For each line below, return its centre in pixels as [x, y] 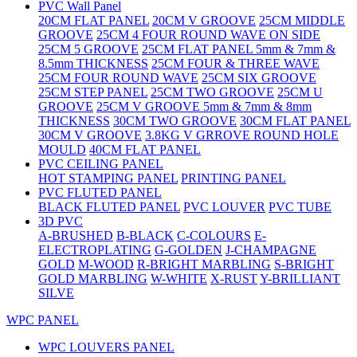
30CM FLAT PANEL [295, 121]
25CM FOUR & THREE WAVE [235, 64]
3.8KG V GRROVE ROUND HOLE [242, 135]
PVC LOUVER [224, 207]
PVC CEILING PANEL [101, 164]
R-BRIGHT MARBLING [204, 265]
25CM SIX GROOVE [259, 78]
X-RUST [234, 279]
